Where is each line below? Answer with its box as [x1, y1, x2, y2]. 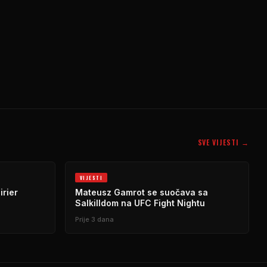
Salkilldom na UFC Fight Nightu [75, 197, 205, 208]
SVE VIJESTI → [197, 136, 249, 147]
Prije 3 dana [75, 215, 114, 223]
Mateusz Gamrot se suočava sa [75, 187, 208, 197]
